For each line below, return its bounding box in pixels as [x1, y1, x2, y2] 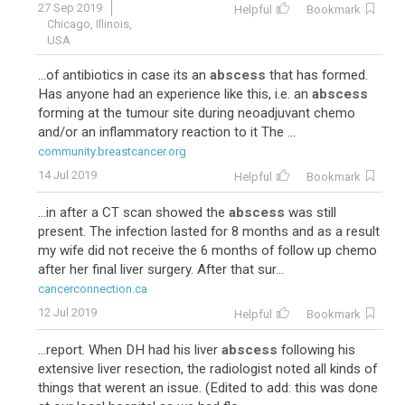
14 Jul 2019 [38, 168, 97, 182]
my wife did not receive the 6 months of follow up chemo [38, 242, 377, 259]
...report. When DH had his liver [38, 342, 221, 358]
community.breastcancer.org [38, 145, 186, 158]
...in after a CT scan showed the [38, 204, 229, 221]
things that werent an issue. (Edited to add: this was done [38, 380, 378, 396]
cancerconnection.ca [38, 282, 147, 296]
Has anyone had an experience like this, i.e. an [38, 86, 312, 102]
